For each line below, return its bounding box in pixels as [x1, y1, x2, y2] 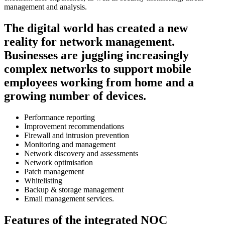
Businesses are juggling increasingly [4, 48, 189, 62]
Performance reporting [24, 113, 95, 122]
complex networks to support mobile [4, 62, 191, 75]
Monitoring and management [24, 140, 116, 149]
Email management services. [24, 194, 114, 203]
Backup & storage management [24, 185, 124, 194]
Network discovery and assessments [24, 149, 138, 158]
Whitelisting [24, 176, 62, 185]
